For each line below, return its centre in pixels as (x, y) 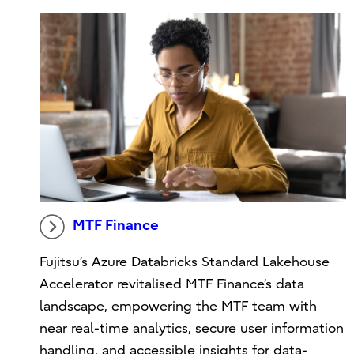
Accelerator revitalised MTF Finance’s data (172, 284)
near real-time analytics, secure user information (192, 328)
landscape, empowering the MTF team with (179, 306)
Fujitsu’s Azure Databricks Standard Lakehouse (185, 262)
